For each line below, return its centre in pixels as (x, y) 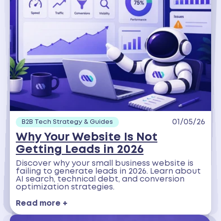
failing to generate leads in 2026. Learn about (108, 172)
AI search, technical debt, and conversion (100, 180)
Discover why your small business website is (105, 164)
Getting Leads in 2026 (80, 149)
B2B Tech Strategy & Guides (67, 122)
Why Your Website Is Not (87, 137)
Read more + (42, 203)
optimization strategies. (65, 187)
